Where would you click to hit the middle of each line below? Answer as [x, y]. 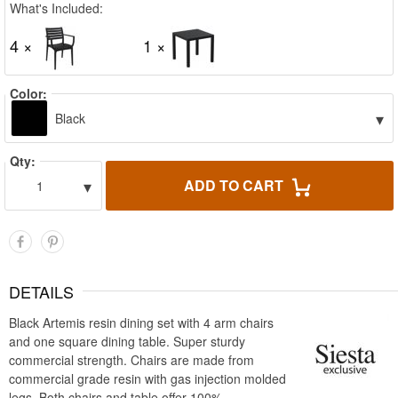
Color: [28, 93]
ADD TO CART [235, 185]
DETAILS [41, 291]
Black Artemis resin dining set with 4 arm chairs [141, 322]
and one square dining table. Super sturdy [127, 341]
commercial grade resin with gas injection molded [147, 378]
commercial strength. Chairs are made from [131, 360]
